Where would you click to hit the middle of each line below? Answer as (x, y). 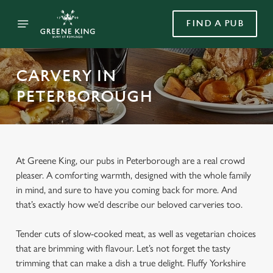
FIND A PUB (215, 23)
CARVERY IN (66, 76)
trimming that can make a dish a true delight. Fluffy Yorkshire (131, 263)
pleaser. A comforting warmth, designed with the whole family (133, 175)
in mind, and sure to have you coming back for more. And (126, 190)
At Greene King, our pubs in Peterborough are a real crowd (130, 161)
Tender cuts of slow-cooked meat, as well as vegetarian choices (136, 234)
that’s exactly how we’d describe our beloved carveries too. (129, 204)
